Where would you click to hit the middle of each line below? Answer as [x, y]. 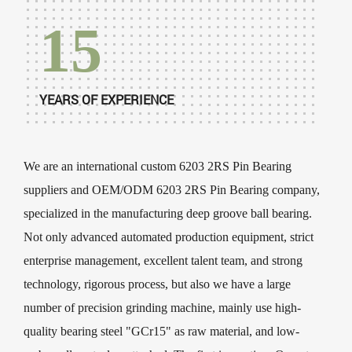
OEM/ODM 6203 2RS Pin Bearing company [204, 189]
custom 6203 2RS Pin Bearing [216, 166]
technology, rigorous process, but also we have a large [157, 284]
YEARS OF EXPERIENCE [106, 99]
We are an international [82, 166]
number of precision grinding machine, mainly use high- [162, 307]
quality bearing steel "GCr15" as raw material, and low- [161, 331]
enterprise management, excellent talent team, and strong [163, 260]
